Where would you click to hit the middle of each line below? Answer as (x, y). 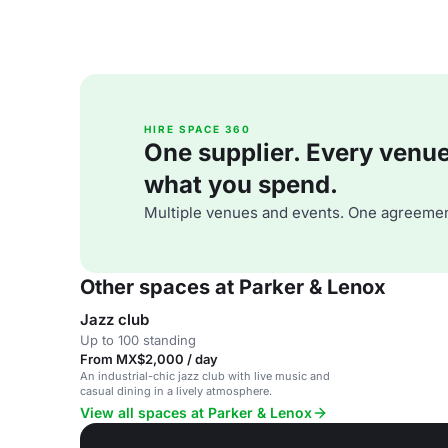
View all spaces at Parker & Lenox (196, 412)
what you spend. (241, 184)
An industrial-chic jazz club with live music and (205, 376)
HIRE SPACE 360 (197, 129)
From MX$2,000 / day (149, 359)
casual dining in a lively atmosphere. (176, 391)
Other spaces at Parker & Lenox (233, 287)
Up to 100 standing (138, 340)
